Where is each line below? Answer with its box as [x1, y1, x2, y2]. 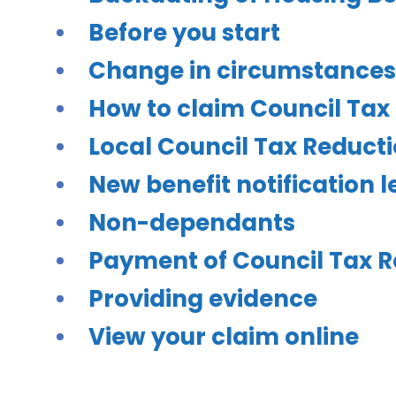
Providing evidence [88, 283, 317, 315]
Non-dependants [88, 207, 295, 239]
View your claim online [88, 321, 359, 353]
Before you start [88, 17, 280, 49]
